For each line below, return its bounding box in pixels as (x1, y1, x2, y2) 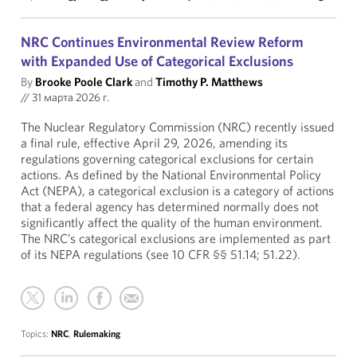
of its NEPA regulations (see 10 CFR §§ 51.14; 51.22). (21, 246, 300, 262)
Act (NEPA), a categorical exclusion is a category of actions (21, 182, 334, 198)
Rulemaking (73, 328, 120, 339)
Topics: (21, 328, 51, 339)
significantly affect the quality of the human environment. (21, 214, 323, 230)
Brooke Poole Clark (35, 74, 132, 89)
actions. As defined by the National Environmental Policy (21, 167, 321, 182)
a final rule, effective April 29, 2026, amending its (21, 135, 288, 151)
